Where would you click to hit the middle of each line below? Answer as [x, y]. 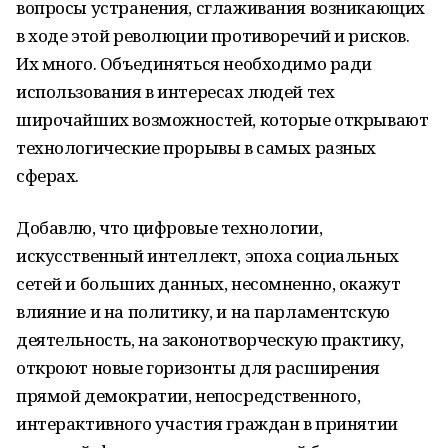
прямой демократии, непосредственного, [188, 395]
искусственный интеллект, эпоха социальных [207, 255]
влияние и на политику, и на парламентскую [203, 311]
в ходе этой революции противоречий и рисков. [213, 35]
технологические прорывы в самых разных [196, 147]
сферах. [48, 175]
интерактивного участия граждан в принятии [207, 423]
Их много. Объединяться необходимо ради [194, 63]
